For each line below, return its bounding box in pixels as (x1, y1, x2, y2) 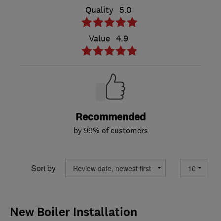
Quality (85, 4, 113, 16)
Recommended (75, 110, 146, 124)
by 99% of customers (73, 125, 148, 136)
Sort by (31, 162, 56, 174)
